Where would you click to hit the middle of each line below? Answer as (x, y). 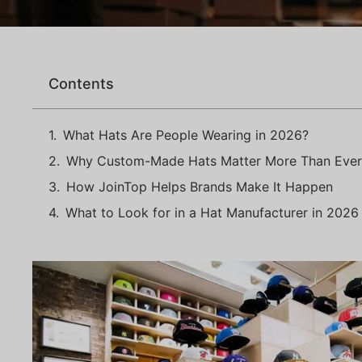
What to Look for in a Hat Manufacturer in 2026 (212, 213)
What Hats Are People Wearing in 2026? (186, 135)
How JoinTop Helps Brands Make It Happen (200, 187)
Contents (81, 84)
